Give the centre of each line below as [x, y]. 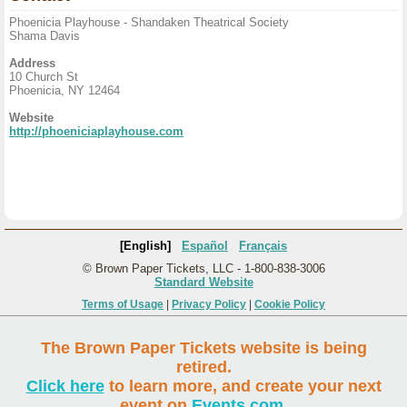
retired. [203, 367]
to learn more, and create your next [243, 386]
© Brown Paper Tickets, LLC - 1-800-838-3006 [203, 268]
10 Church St [44, 77]
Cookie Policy [290, 304]
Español [205, 246]
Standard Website [203, 282]
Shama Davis [45, 36]
